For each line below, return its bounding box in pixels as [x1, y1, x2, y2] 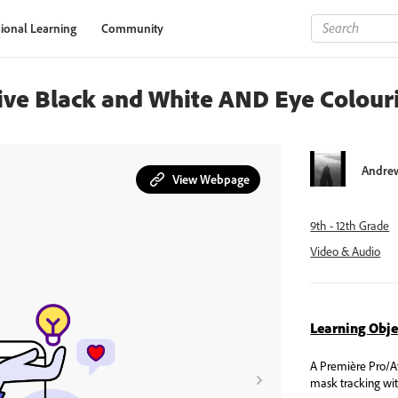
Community [101, 20, 163, 36]
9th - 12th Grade [310, 218, 390, 234]
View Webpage [172, 171, 251, 187]
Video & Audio [310, 243, 381, 259]
